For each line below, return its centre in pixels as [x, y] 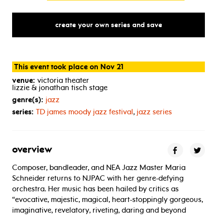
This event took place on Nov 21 [69, 67]
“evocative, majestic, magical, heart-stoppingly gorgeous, [108, 200]
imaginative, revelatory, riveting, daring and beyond [99, 210]
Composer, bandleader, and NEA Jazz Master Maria [99, 168]
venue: [23, 81]
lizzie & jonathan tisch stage [60, 88]
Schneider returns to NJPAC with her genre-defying [98, 178]
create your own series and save [108, 25]
